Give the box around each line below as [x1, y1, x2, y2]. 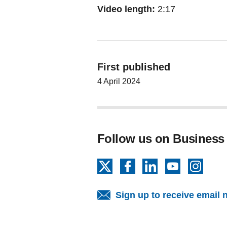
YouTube [180, 159, 217, 169]
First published [97, 61, 170, 72]
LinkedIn [157, 159, 194, 169]
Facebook [134, 159, 176, 169]
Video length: [97, 4, 155, 14]
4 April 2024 [97, 77, 140, 86]
